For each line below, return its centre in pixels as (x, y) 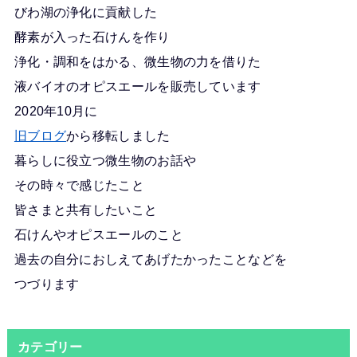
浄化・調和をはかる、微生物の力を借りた (137, 61)
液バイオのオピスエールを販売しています (137, 86)
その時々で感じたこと (79, 184)
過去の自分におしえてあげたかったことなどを (151, 259)
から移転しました (118, 135)
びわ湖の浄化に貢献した (86, 12)
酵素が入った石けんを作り (92, 36)
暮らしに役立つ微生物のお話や (105, 160)
